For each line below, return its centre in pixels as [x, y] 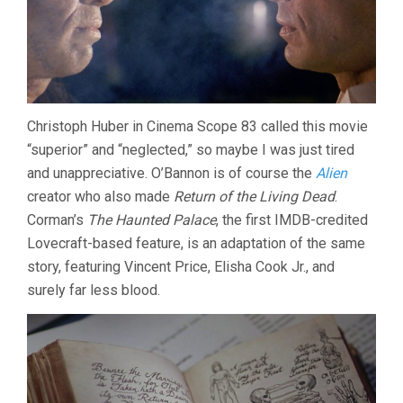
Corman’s [57, 220]
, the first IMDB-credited [292, 220]
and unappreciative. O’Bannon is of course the [171, 174]
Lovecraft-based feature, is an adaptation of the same [196, 244]
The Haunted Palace [152, 220]
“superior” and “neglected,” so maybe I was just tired [191, 150]
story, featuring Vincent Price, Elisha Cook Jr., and [181, 267]
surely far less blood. [94, 291]
